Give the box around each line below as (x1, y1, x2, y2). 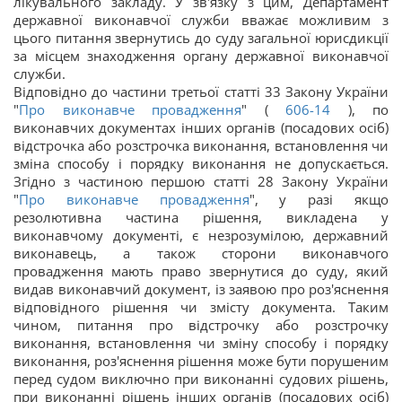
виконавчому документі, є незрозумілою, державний (13, 226, 389, 245)
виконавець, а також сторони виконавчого (13, 244, 389, 263)
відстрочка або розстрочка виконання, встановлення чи (13, 136, 389, 155)
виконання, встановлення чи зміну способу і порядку (13, 334, 389, 353)
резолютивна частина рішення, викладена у (13, 208, 389, 227)
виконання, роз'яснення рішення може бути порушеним (13, 352, 389, 371)
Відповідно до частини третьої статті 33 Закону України (13, 83, 389, 101)
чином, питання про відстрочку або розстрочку (13, 316, 389, 335)
